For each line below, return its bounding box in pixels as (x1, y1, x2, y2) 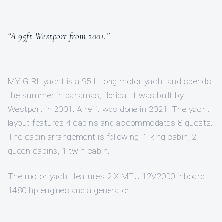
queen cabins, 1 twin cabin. (8, 146, 110, 156)
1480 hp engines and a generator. (8, 185, 131, 196)
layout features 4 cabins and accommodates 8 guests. (8, 118, 213, 128)
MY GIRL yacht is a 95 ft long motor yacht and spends (8, 76, 212, 87)
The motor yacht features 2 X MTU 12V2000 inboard (8, 171, 205, 182)
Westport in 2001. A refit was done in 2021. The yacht (8, 104, 210, 114)
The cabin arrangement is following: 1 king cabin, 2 (8, 132, 197, 142)
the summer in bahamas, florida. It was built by (8, 90, 184, 101)
